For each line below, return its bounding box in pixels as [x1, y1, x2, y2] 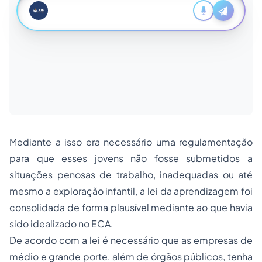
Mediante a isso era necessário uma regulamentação [9, 136, 253, 149]
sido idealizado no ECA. [9, 218, 113, 230]
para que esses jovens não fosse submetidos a [9, 152, 253, 165]
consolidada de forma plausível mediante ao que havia [9, 201, 253, 214]
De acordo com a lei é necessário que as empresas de [9, 234, 253, 247]
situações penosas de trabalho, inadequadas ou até [9, 168, 253, 181]
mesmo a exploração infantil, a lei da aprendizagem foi [9, 185, 253, 198]
